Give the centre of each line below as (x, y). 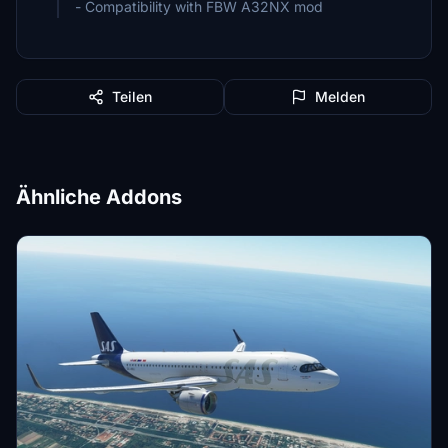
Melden (340, 96)
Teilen (132, 96)
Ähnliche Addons (99, 197)
